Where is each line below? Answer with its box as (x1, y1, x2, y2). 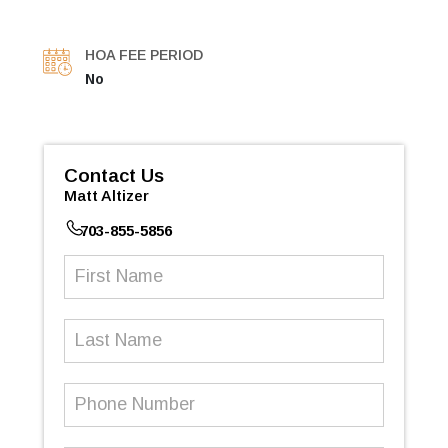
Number (63, 408, 119, 426)
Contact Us (64, 164, 164, 186)
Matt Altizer (64, 186, 149, 204)
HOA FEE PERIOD (85, 46, 203, 63)
